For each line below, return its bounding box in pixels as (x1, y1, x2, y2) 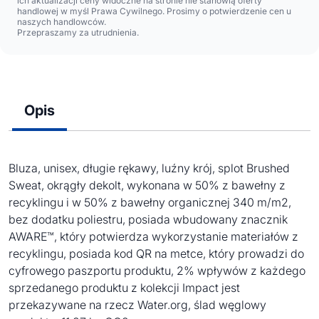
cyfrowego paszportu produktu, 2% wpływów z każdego (9, 263, 305, 278)
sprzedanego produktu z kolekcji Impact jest (9, 281, 240, 295)
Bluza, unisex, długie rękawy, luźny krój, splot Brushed (9, 161, 290, 175)
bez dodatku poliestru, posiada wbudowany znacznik (9, 212, 288, 226)
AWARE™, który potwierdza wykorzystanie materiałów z (9, 229, 298, 244)
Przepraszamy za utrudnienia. (17, 27, 139, 38)
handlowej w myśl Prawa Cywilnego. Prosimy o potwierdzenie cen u (17, 6, 291, 16)
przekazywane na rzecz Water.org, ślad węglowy (9, 298, 266, 312)
